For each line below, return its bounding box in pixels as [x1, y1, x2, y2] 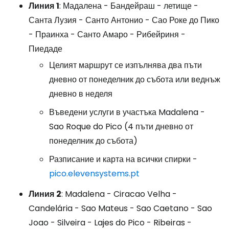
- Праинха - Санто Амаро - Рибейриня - [29, 29, 186, 41]
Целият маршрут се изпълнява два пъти [49, 59, 202, 72]
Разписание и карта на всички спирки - [49, 153, 197, 166]
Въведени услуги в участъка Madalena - [49, 106, 205, 119]
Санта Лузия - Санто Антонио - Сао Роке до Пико [29, 14, 219, 27]
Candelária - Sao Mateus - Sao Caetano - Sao [29, 202, 212, 215]
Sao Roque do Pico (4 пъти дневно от [49, 121, 193, 133]
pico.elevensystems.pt [49, 168, 140, 180]
